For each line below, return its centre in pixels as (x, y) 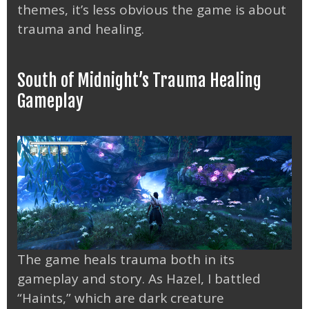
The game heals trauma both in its (126, 260)
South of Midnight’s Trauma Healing (139, 80)
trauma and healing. (81, 29)
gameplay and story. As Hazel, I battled (139, 279)
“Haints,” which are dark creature (121, 298)
